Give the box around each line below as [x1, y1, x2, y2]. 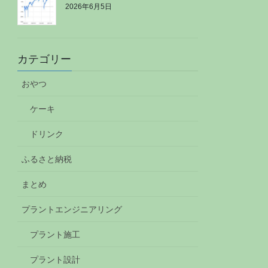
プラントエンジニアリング [22, 205, 123, 215]
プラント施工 [30, 230, 81, 240]
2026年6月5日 [65, 2, 112, 11]
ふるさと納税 [22, 154, 72, 165]
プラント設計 [30, 255, 81, 265]
